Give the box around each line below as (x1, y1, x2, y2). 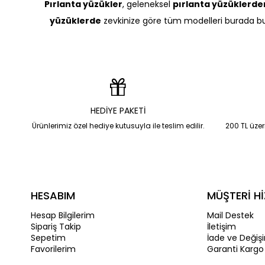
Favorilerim (31, 243, 76, 255)
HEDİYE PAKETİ (91, 105, 146, 117)
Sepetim (31, 232, 66, 244)
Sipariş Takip (31, 221, 81, 232)
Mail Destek (206, 209, 254, 221)
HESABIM (31, 188, 75, 203)
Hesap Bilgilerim (31, 209, 95, 221)
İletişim (206, 221, 236, 232)
